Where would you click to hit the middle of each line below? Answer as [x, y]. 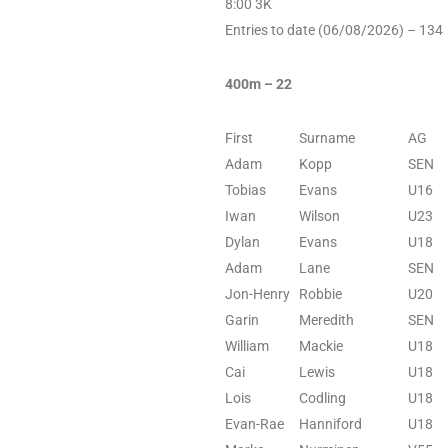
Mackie [321, 345]
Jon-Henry [257, 293]
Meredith [326, 319]
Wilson [319, 215]
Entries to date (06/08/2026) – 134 [334, 29]
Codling [322, 397]
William [247, 345]
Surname [327, 137]
